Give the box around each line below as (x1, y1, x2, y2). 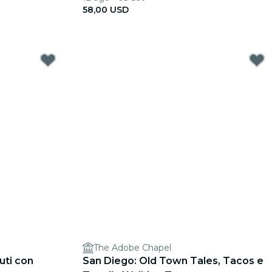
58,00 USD (83, 4, 129, 15)
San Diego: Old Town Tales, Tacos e (83, 255, 263, 267)
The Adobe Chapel (93, 242, 171, 253)
